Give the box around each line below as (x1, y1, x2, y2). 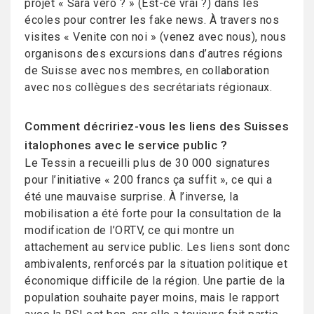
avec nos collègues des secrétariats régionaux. (25, 81, 272, 94)
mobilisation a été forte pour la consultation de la (25, 207, 282, 220)
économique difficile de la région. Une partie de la (25, 274, 285, 287)
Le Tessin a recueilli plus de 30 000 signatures (25, 156, 271, 170)
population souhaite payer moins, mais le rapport (25, 291, 279, 304)
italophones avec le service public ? (25, 138, 227, 152)
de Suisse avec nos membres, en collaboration (25, 64, 269, 77)
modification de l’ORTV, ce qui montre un (25, 224, 234, 237)
